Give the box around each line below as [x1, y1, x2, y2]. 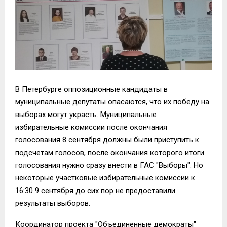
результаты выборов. [15, 198, 90, 208]
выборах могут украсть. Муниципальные [15, 109, 157, 119]
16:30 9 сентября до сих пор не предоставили [15, 185, 175, 195]
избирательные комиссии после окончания [15, 122, 167, 132]
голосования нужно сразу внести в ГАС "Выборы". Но [15, 160, 203, 170]
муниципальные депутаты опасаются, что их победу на [15, 97, 209, 106]
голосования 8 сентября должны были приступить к [15, 135, 199, 144]
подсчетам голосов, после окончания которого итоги [15, 147, 204, 157]
